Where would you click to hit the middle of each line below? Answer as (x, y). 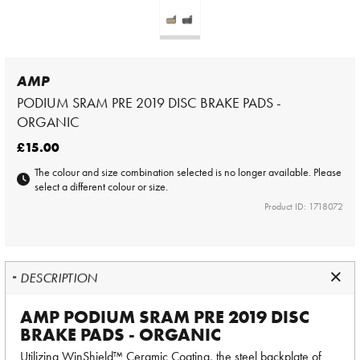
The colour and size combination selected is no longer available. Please (188, 172)
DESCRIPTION (59, 278)
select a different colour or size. (101, 186)
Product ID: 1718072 (304, 207)
